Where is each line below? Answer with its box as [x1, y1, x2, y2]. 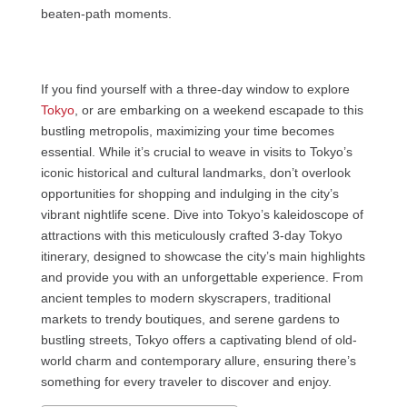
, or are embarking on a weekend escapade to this [74, 103, 363, 117]
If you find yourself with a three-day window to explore [40, 82, 350, 96]
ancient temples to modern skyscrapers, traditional [40, 291, 331, 305]
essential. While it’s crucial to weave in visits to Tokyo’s [40, 144, 352, 159]
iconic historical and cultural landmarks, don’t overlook [40, 165, 351, 180]
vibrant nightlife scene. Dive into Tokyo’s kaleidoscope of [40, 207, 363, 222]
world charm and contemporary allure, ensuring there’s [40, 353, 356, 368]
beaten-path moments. [40, 6, 172, 21]
